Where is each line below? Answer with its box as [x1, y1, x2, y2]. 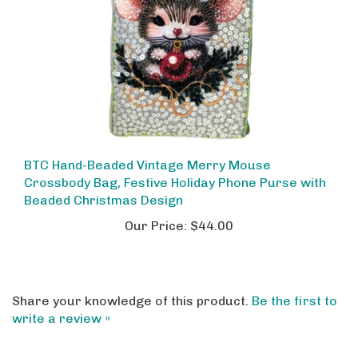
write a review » [12, 296, 110, 312]
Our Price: [125, 205, 187, 221]
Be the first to [252, 279, 337, 295]
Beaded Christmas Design [24, 179, 183, 195]
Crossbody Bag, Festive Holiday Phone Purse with [24, 161, 326, 177]
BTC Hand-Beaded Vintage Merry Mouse [24, 144, 271, 160]
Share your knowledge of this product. [12, 279, 252, 295]
